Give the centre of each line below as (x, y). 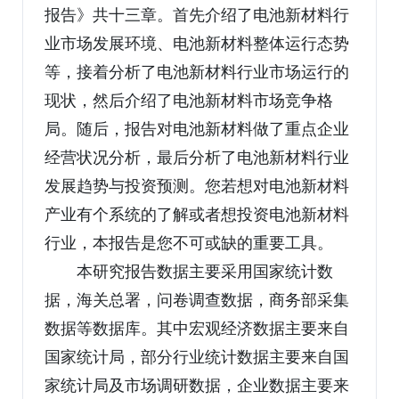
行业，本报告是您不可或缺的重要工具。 (189, 243)
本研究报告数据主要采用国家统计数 (205, 271)
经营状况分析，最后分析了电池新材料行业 (197, 157)
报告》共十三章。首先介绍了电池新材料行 (197, 15)
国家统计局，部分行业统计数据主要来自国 (197, 357)
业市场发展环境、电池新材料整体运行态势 (197, 43)
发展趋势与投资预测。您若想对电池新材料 (197, 186)
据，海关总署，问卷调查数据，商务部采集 (197, 300)
